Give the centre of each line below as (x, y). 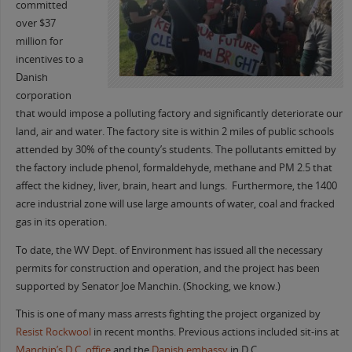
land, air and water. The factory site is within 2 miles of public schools (174, 132)
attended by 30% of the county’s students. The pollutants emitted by (176, 150)
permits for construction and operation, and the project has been (167, 268)
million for (39, 42)
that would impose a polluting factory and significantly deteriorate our (179, 114)
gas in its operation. (61, 222)
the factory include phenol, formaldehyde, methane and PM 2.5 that (174, 168)
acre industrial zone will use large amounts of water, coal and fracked (175, 204)
